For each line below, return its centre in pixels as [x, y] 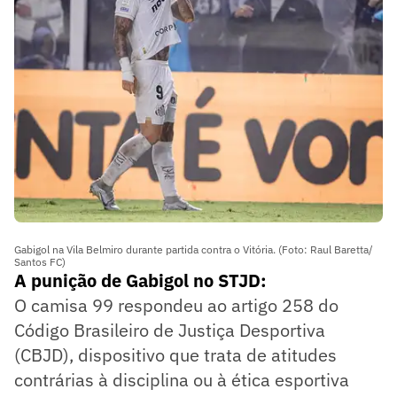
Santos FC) [40, 262]
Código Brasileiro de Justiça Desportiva [170, 331]
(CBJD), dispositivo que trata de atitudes [175, 355]
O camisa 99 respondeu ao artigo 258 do [176, 306]
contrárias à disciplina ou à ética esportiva [182, 380]
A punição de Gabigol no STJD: [140, 281]
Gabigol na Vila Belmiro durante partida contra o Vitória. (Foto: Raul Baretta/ [194, 250]
